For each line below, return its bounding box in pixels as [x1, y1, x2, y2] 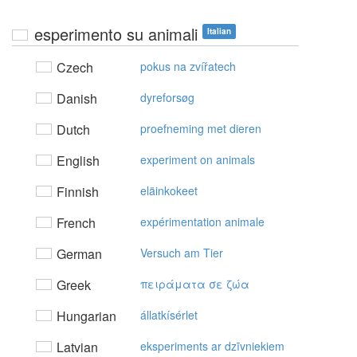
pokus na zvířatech [140, 58, 236, 74]
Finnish [53, 182, 99, 201]
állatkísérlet [140, 307, 198, 323]
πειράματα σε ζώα [140, 276, 249, 292]
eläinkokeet [140, 182, 198, 198]
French [53, 214, 96, 232]
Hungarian [53, 307, 116, 325]
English [53, 151, 100, 170]
